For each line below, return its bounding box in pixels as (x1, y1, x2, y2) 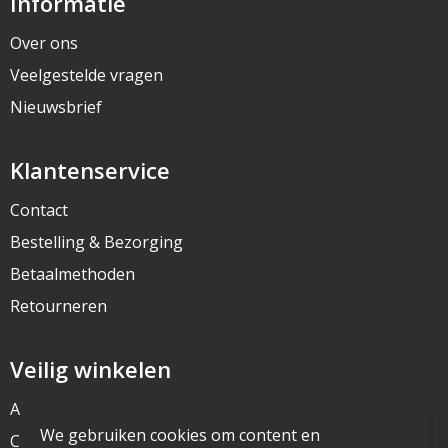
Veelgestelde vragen (9, 64, 163, 86)
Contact (9, 199, 68, 221)
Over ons (9, 32, 78, 54)
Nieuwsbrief (9, 96, 102, 118)
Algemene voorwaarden (9, 398, 189, 420)
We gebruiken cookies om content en (40, 424, 320, 446)
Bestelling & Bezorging (9, 231, 183, 253)
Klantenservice (9, 155, 170, 185)
